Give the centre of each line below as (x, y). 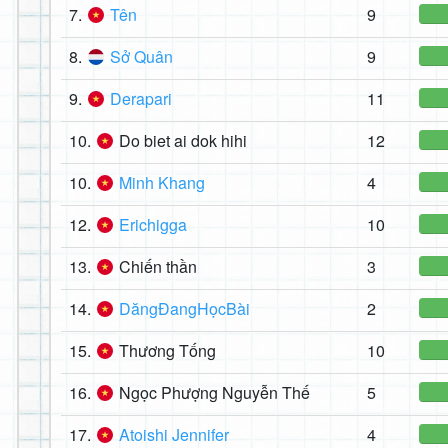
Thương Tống (167, 351)
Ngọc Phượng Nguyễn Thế (214, 393)
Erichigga (153, 225)
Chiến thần (158, 267)
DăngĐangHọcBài (184, 309)
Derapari (141, 99)
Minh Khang (162, 183)
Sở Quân (141, 57)
